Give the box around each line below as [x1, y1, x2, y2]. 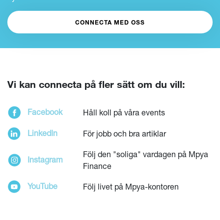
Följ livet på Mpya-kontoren [83, 181, 179, 191]
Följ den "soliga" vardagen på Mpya [83, 149, 208, 159]
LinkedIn [27, 128, 57, 137]
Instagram [27, 154, 63, 164]
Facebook [27, 107, 62, 116]
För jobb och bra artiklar [83, 128, 166, 138]
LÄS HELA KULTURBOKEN [67, 158, 153, 166]
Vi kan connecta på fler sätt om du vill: [7, 78, 185, 90]
